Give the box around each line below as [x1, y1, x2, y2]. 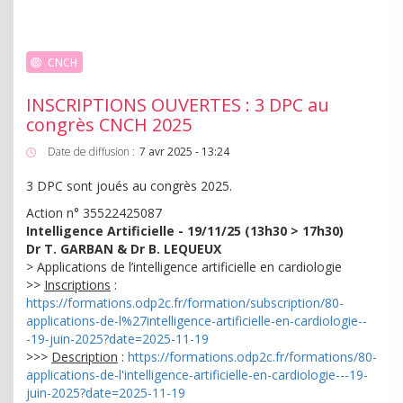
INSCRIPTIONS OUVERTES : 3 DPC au [26, 93, 329, 118]
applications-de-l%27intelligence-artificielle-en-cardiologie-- [26, 312, 367, 330]
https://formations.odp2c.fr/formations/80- [128, 348, 377, 366]
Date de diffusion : [48, 144, 135, 160]
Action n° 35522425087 [26, 204, 162, 222]
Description [51, 348, 118, 366]
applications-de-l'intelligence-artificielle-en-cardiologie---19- [26, 366, 368, 384]
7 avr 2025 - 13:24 [139, 144, 229, 160]
